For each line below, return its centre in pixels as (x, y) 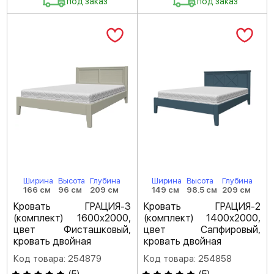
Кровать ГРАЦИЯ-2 (202, 207)
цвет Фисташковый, (72, 230)
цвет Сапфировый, (202, 230)
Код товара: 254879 (57, 259)
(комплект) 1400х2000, (202, 218)
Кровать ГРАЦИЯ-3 (72, 207)
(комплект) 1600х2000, (72, 218)
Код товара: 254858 (187, 259)
